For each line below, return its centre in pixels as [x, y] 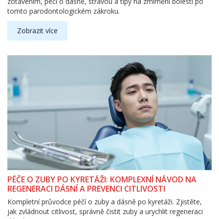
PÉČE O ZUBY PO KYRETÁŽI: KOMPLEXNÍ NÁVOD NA [102, 180]
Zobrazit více [37, 31]
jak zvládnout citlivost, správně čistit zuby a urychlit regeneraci [105, 212]
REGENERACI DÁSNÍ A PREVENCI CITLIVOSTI [86, 189]
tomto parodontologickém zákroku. [64, 11]
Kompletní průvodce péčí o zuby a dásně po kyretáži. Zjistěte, [105, 202]
